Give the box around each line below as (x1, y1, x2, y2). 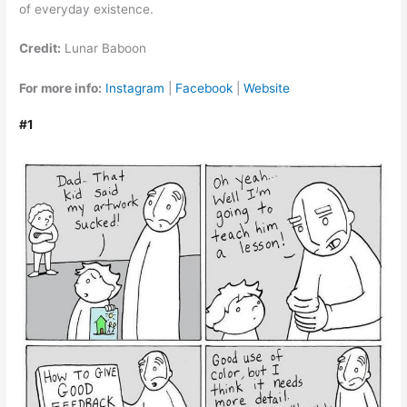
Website (243, 81, 291, 96)
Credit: (19, 41, 62, 56)
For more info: (19, 81, 103, 96)
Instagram (105, 81, 165, 96)
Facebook (175, 81, 233, 96)
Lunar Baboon (61, 41, 147, 56)
